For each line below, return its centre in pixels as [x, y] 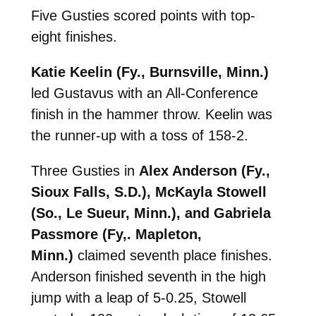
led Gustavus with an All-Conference [144, 93]
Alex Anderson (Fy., [204, 170]
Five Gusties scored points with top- [143, 15]
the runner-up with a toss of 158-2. [139, 135]
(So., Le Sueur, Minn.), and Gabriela [151, 213]
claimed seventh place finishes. [175, 255]
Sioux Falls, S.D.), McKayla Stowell [148, 192]
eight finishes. [74, 36]
